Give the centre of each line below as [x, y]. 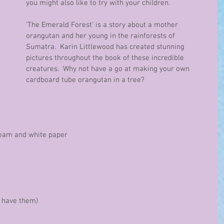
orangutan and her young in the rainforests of [101, 36]
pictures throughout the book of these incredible [106, 58]
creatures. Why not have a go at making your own [109, 69]
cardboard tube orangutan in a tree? [85, 80]
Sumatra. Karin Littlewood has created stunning [106, 47]
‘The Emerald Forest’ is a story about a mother [103, 25]
